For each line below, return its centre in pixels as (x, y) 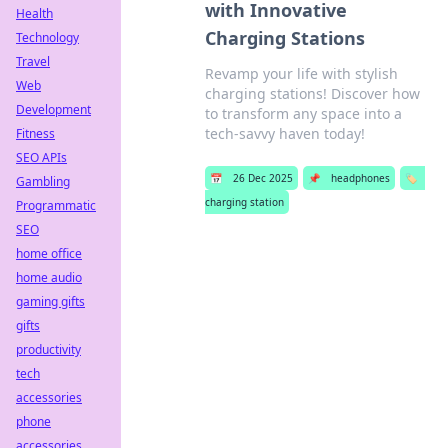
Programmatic (56, 205)
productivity (48, 349)
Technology (47, 37)
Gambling (43, 181)
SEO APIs (41, 157)
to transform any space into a (303, 113)
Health (34, 13)
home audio (49, 277)
